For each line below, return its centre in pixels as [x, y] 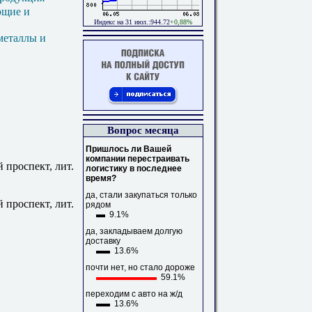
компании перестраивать [138, 159]
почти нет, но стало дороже [140, 267]
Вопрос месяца [143, 130]
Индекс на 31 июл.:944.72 [132, 22]
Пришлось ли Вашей [128, 149]
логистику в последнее [134, 169]
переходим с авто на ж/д [134, 294]
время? [101, 178]
